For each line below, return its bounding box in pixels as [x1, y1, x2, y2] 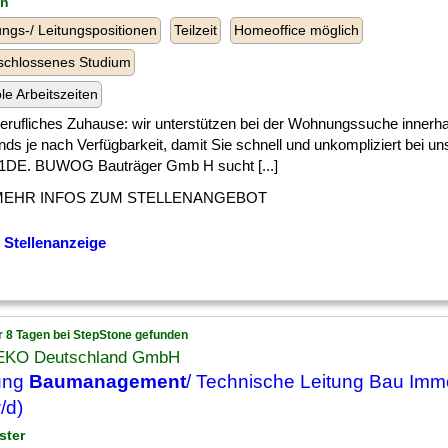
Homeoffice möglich [234, 22, 359, 38]
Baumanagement [29, 371, 186, 392]
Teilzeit [174, 22, 217, 38]
